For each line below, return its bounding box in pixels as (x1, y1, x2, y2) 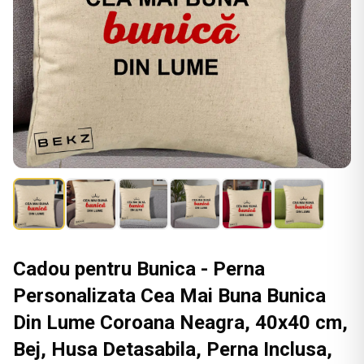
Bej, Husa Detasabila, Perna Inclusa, (13, 338, 332, 361)
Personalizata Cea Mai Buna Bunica (13, 284, 326, 307)
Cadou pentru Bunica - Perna (13, 258, 265, 280)
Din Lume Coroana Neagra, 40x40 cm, (13, 311, 348, 334)
